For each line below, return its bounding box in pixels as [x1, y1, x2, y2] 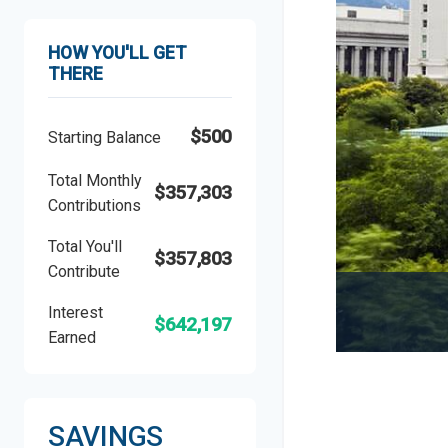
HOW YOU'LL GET [48, 43, 187, 63]
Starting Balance [48, 127, 161, 147]
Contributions [48, 196, 141, 215]
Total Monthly [48, 171, 142, 190]
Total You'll [48, 237, 122, 256]
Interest [48, 303, 103, 322]
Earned [48, 328, 96, 347]
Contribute [48, 262, 120, 281]
